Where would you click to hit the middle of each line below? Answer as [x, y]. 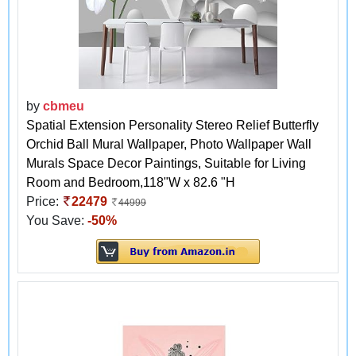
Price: [44, 201]
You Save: [57, 220]
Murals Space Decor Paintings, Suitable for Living [166, 163]
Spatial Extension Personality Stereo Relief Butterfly [172, 125]
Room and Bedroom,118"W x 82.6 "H [131, 182]
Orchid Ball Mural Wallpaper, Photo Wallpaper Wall [169, 144]
